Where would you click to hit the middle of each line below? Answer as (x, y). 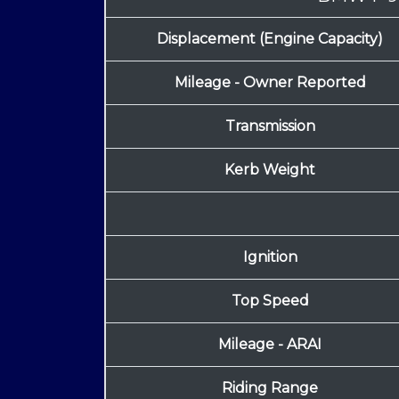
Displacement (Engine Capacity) (270, 39)
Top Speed (270, 301)
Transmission (270, 126)
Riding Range (270, 388)
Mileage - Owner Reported (270, 83)
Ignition (270, 257)
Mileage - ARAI (270, 345)
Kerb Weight (270, 170)
